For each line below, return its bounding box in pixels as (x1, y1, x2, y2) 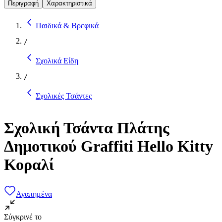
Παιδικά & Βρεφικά (36, 21, 99, 30)
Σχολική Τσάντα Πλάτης (4, 119, 169, 137)
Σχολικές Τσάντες (36, 91, 92, 100)
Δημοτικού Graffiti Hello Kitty (4, 137, 213, 156)
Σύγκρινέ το (4, 212, 42, 221)
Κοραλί (4, 156, 54, 174)
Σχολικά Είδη (36, 56, 78, 65)
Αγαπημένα (16, 189, 52, 198)
